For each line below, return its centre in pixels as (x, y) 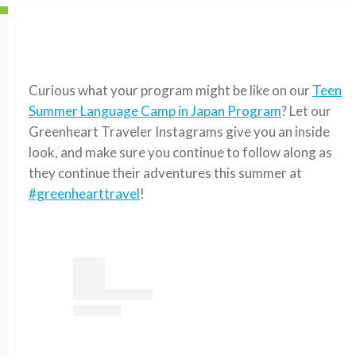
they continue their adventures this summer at (165, 173)
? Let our (306, 111)
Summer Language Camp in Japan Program (155, 111)
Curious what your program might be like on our (170, 90)
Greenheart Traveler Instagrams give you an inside (179, 132)
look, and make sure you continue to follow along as (180, 152)
